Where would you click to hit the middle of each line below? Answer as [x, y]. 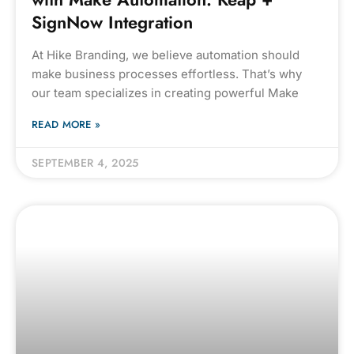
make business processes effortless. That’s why [167, 74]
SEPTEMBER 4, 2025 [85, 163]
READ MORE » [66, 124]
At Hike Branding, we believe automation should [166, 55]
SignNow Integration [112, 22]
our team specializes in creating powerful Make [165, 93]
